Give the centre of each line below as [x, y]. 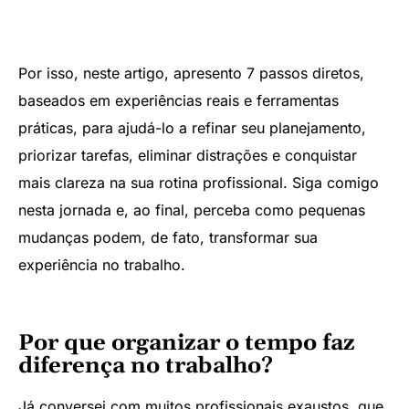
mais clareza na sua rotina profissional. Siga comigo [199, 183]
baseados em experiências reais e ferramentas [178, 101]
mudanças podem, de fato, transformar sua [168, 238]
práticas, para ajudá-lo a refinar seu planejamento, [192, 128]
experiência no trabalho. [102, 265]
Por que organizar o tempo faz [187, 344]
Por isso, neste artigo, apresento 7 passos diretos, [191, 73]
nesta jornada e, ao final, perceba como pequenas [192, 210]
